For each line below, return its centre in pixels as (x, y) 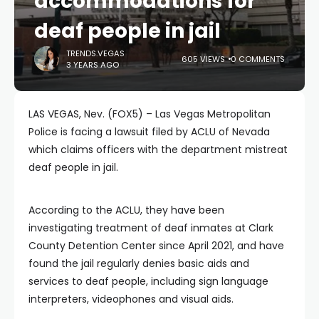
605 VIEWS (203, 59)
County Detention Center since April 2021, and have (156, 246)
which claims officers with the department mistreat (158, 150)
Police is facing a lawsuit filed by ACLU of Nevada (149, 132)
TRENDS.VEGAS (95, 53)
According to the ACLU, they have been (126, 210)
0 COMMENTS (258, 59)
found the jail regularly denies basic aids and (139, 263)
